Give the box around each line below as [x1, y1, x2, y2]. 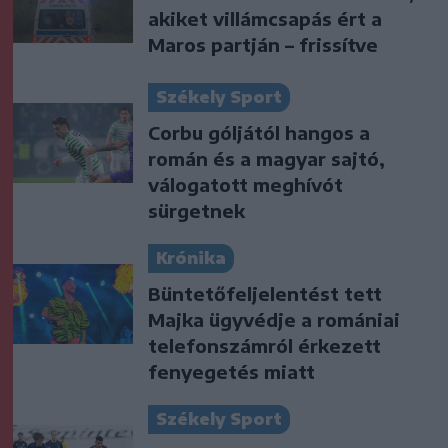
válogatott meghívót [148, 173, 343, 197]
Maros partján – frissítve [148, 33, 378, 57]
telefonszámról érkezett [148, 334, 381, 358]
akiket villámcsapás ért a [148, 7, 382, 31]
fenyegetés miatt [148, 360, 315, 384]
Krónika [156, 248, 226, 269]
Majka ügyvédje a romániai [148, 308, 400, 332]
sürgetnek [148, 199, 245, 223]
